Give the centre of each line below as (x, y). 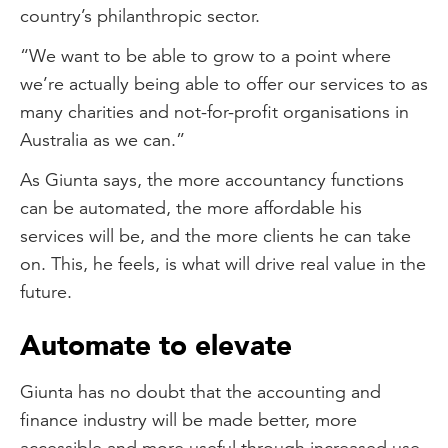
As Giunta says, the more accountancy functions (212, 179)
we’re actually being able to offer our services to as (224, 83)
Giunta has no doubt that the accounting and (200, 391)
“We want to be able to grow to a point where (205, 55)
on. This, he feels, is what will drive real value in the (223, 263)
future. (46, 291)
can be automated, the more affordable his (191, 207)
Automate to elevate (156, 345)
